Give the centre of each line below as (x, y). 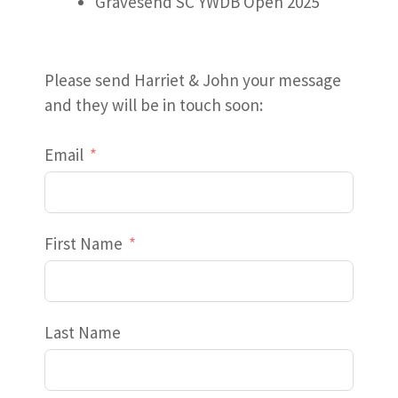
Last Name (83, 332)
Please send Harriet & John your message (193, 80)
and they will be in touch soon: (154, 104)
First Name (84, 243)
